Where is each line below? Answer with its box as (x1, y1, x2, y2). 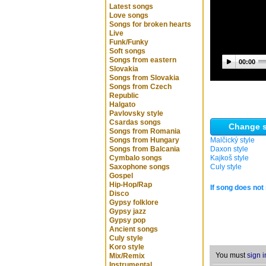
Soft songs (109, 47, 145, 55)
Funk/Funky (109, 38, 148, 46)
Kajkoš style (210, 154, 249, 162)
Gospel (109, 172, 133, 180)
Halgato (109, 100, 135, 109)
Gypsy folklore (109, 198, 159, 207)
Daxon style (210, 145, 248, 153)
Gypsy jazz (109, 207, 146, 216)
